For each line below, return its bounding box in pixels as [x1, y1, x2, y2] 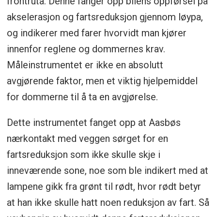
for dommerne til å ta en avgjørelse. [6, 91, 158, 103]
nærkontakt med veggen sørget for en [6, 133, 168, 145]
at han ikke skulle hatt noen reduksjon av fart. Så [6, 197, 209, 209]
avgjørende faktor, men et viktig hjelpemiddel [6, 75, 198, 87]
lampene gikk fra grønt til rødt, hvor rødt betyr [6, 181, 201, 193]
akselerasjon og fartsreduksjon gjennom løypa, [6, 11, 203, 23]
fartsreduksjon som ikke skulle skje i [6, 149, 160, 161]
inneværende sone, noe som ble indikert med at [6, 165, 208, 177]
